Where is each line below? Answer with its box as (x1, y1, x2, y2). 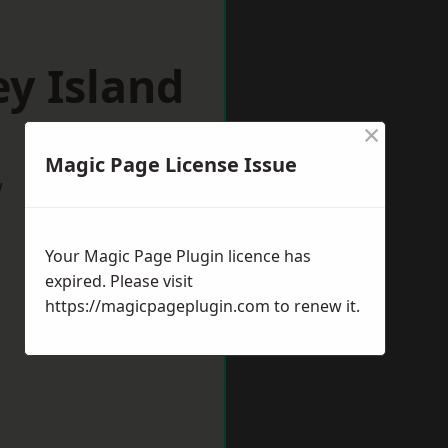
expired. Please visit (45, 270, 193, 292)
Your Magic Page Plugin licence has (45, 245, 311, 267)
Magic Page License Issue (45, 151, 297, 178)
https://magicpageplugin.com (45, 295, 270, 317)
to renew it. (270, 295, 360, 317)
